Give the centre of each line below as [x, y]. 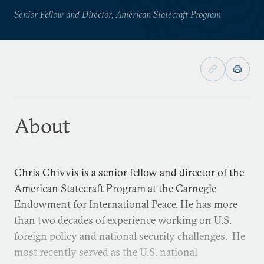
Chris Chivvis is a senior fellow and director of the [129, 172]
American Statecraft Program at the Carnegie [115, 188]
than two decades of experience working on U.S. [123, 220]
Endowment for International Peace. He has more [126, 204]
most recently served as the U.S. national [106, 252]
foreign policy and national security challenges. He [130, 236]
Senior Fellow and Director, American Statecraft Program [118, 14]
